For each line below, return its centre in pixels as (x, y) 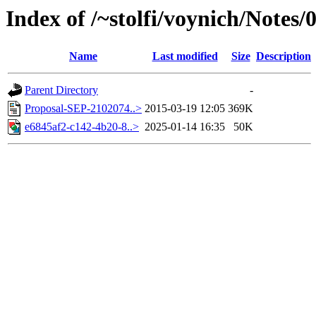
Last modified (185, 56)
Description (284, 56)
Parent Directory (61, 90)
